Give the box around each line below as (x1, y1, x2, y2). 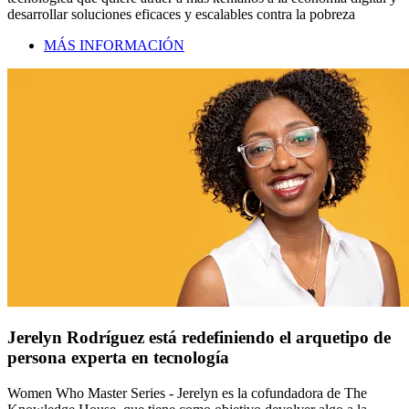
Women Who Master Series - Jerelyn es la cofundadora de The (7, 384, 367, 401)
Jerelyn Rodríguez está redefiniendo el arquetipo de (7, 328, 391, 348)
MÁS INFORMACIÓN (44, 37, 184, 54)
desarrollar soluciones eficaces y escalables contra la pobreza (7, 6, 355, 23)
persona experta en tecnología (7, 348, 229, 368)
